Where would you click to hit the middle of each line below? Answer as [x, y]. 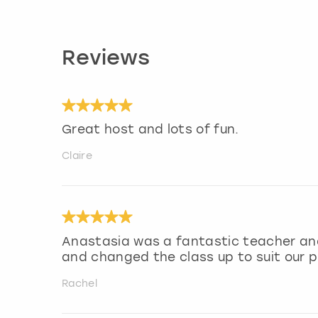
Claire [77, 156]
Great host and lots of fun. [150, 130]
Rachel [79, 283]
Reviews [106, 60]
